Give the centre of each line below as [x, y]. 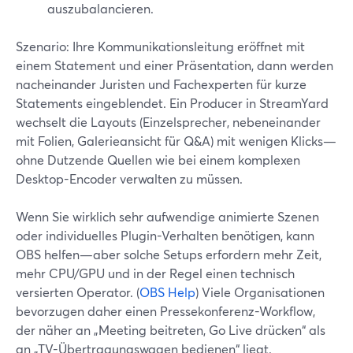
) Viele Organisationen [260, 292]
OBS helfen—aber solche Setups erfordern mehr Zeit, [169, 254]
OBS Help [167, 292]
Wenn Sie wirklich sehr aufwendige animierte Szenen [167, 216]
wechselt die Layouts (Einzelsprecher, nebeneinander [168, 122]
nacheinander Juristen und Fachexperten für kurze [161, 84]
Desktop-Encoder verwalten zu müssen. [129, 178]
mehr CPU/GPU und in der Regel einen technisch [155, 273]
